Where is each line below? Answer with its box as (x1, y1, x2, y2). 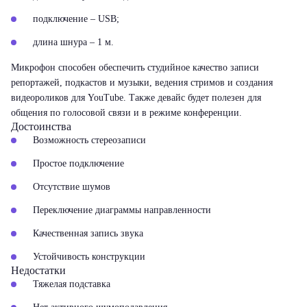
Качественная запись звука (33, 228, 143, 238)
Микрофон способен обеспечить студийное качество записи (11, 62, 259, 73)
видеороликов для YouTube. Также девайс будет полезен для (11, 93, 261, 103)
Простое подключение (33, 158, 124, 169)
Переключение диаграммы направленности (33, 205, 211, 215)
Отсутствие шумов (33, 182, 110, 192)
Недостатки (11, 265, 66, 276)
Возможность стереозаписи (33, 135, 146, 145)
